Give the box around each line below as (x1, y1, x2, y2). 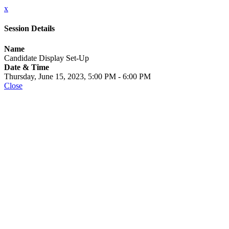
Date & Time (4, 62, 49, 72)
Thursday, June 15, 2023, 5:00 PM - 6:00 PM (4, 72, 151, 81)
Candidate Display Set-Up (4, 53, 89, 62)
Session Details (4, 24, 55, 33)
